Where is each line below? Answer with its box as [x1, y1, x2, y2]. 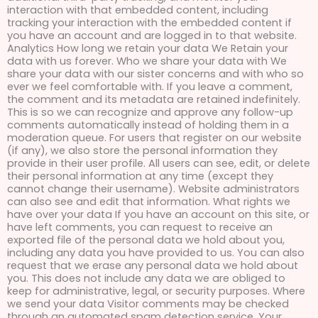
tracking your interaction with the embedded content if [7, 16, 292, 31]
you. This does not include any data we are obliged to [7, 271, 285, 286]
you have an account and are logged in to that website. [7, 28, 297, 43]
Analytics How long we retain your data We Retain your [7, 41, 288, 56]
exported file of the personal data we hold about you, [7, 233, 285, 248]
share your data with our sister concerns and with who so [7, 67, 304, 82]
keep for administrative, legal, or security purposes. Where [7, 284, 305, 299]
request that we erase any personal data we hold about [7, 258, 298, 273]
